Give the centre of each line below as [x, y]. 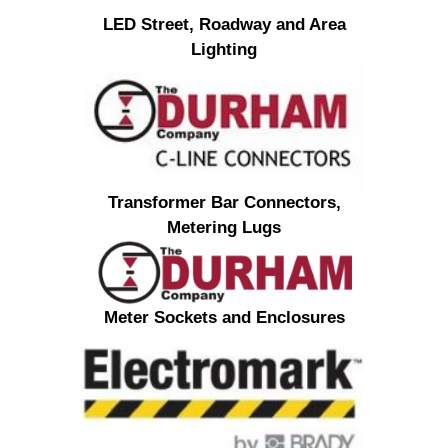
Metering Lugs [224, 228]
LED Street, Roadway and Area [224, 25]
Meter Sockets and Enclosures [224, 318]
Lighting [224, 50]
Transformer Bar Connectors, [224, 203]
